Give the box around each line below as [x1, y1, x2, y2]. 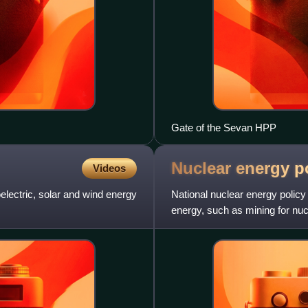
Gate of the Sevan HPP [171, 121, 276, 133]
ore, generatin [171, 219, 232, 232]
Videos [93, 162, 126, 174]
